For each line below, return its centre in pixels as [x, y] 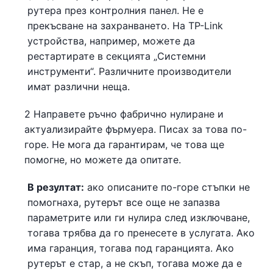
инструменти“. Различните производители [129, 71]
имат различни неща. [79, 86]
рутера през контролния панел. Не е [115, 10]
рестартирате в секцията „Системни [117, 56]
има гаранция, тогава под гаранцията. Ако [131, 248]
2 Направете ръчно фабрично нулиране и [124, 114]
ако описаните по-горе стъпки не [167, 187]
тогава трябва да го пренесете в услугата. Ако [141, 232]
